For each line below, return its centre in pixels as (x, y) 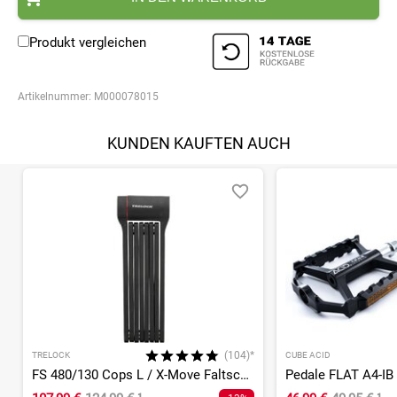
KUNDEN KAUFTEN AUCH (198, 144)
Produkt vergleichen (88, 43)
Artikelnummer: (56, 97)
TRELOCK (51, 355)
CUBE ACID (307, 355)
